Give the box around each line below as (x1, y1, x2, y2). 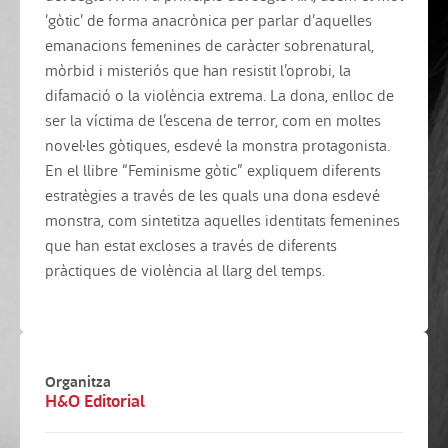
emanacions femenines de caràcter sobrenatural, (45, 33, 374, 55)
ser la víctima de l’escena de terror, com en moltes (45, 108, 381, 130)
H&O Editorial (45, 387, 145, 412)
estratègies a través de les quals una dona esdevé (45, 183, 380, 205)
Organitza (45, 369, 111, 392)
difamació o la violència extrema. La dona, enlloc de (45, 83, 394, 105)
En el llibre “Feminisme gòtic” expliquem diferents (45, 158, 381, 180)
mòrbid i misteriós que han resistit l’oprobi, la (45, 58, 351, 80)
